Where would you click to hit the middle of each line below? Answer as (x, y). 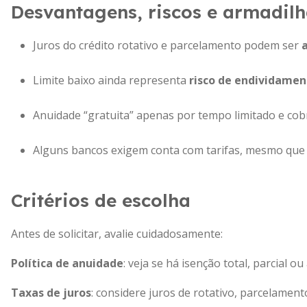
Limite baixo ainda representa (111, 80)
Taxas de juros (51, 293)
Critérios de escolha (101, 200)
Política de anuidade (67, 263)
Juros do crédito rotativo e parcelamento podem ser (167, 45)
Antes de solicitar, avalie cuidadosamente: (117, 234)
